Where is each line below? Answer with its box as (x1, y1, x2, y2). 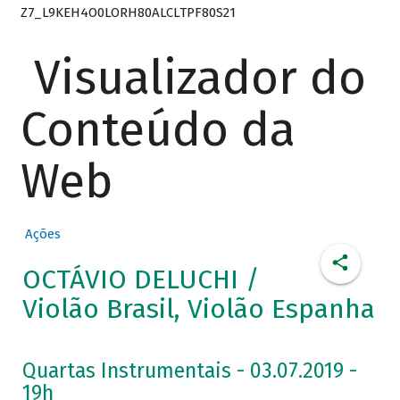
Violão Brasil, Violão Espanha (21, 293, 375, 326)
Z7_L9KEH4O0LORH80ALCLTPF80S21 (20, 4, 236, 21)
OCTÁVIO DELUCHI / (21, 263, 260, 296)
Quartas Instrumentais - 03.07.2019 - (21, 359, 357, 384)
